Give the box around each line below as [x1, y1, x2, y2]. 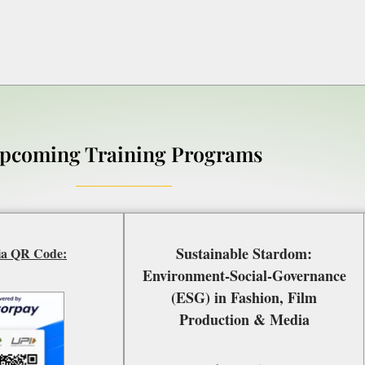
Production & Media [178, 309, 310, 331]
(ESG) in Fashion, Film [171, 287, 317, 309]
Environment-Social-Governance [142, 265, 346, 287]
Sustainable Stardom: [176, 243, 312, 265]
